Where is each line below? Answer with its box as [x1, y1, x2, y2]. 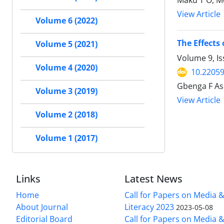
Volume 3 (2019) [35, 85, 97, 97]
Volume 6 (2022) [35, 15, 97, 26]
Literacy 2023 [124, 201, 174, 213]
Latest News [124, 172, 183, 186]
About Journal [16, 201, 68, 213]
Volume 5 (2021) [35, 38, 97, 50]
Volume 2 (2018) [35, 109, 97, 120]
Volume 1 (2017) [35, 132, 97, 144]
